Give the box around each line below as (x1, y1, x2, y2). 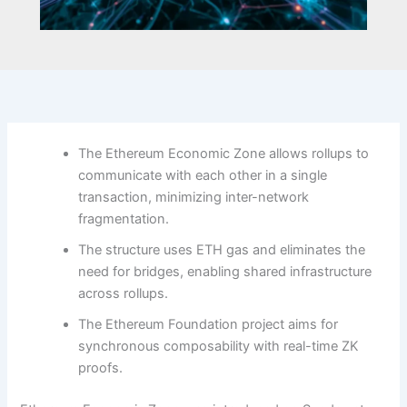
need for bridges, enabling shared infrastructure (78, 263, 372, 280)
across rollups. (78, 284, 169, 302)
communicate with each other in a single (78, 166, 328, 184)
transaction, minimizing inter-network (78, 188, 310, 205)
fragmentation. (78, 210, 170, 227)
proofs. (78, 359, 124, 376)
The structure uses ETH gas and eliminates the (78, 241, 366, 258)
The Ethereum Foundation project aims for (78, 315, 339, 333)
